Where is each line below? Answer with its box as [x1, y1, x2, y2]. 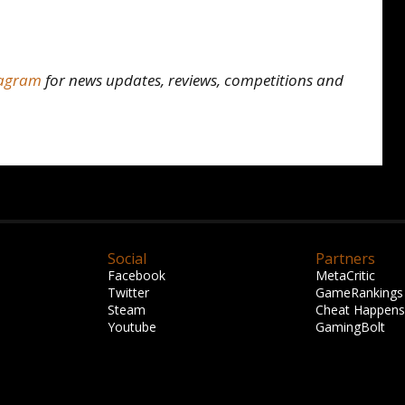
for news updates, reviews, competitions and [42, 70, 344, 90]
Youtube [108, 318, 156, 335]
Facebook [108, 267, 165, 284]
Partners [316, 249, 375, 268]
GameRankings [316, 284, 403, 301]
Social [108, 249, 146, 268]
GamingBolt [316, 318, 385, 335]
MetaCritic [316, 267, 375, 284]
